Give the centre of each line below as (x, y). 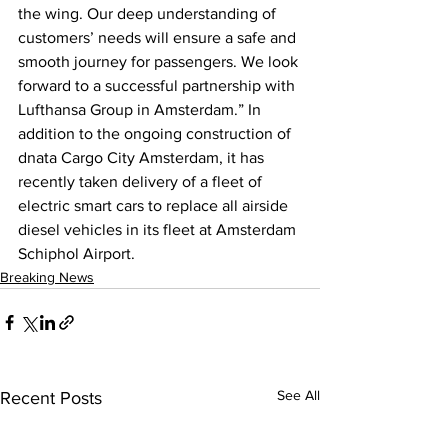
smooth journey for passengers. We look (160, 61)
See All (298, 395)
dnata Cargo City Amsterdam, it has (143, 157)
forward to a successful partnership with (158, 85)
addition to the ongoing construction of (156, 133)
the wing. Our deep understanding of (149, 13)
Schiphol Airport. (76, 253)
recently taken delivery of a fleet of (142, 181)
